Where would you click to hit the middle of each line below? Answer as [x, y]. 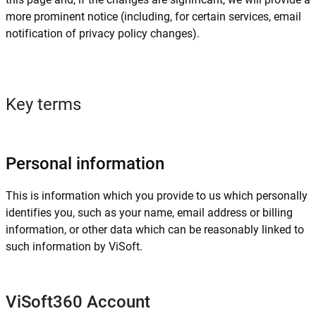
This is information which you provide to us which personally [157, 196]
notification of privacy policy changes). [103, 34]
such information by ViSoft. [74, 247]
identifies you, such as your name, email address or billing [149, 213]
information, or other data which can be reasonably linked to [155, 230]
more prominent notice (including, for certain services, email [153, 17]
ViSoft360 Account [78, 302]
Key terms [43, 104]
